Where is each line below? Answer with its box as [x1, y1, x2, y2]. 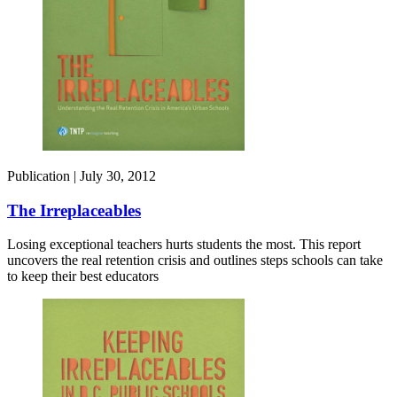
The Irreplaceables [7, 200, 141, 220]
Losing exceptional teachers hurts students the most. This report [7, 237, 361, 253]
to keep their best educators [7, 269, 159, 284]
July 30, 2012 [80, 167, 156, 183]
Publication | [7, 167, 80, 183]
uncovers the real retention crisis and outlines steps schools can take [7, 253, 383, 269]
